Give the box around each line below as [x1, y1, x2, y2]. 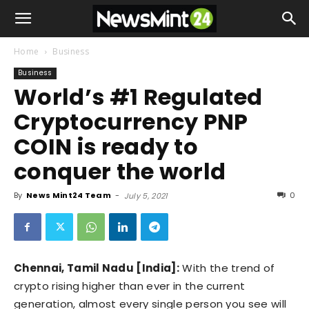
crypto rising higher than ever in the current [14, 279, 246, 293]
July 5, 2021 [123, 190, 168, 201]
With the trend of [179, 261, 275, 275]
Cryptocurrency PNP [14, 106, 248, 137]
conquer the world [14, 156, 241, 187]
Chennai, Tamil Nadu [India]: [14, 261, 179, 275]
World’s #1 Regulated [14, 81, 263, 112]
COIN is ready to [14, 131, 199, 162]
